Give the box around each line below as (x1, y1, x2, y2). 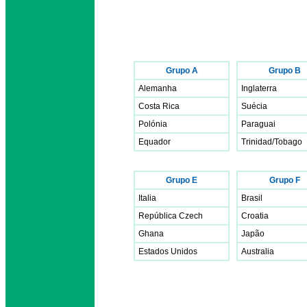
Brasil (241, 193, 262, 204)
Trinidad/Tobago (241, 137, 302, 147)
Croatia (241, 211, 269, 221)
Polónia (138, 119, 167, 130)
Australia (241, 247, 274, 257)
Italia (138, 193, 156, 204)
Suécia (241, 101, 267, 112)
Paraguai (241, 119, 275, 130)
